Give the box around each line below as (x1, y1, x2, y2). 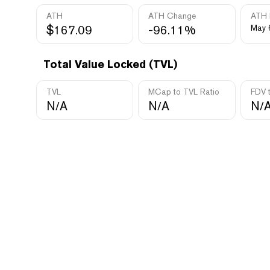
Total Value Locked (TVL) (43, 58, 177, 71)
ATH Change (148, 11, 196, 20)
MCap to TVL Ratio (148, 87, 220, 96)
